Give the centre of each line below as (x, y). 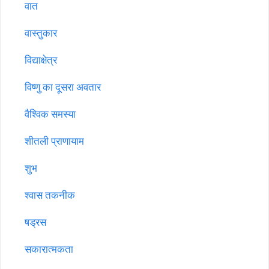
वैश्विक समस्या (50, 113)
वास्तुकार (41, 32)
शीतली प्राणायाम (54, 141)
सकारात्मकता (49, 249)
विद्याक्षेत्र (41, 59)
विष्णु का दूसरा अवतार (63, 86)
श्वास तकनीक (50, 195)
